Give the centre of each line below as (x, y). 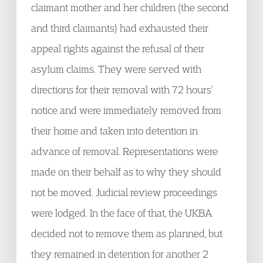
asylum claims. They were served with (116, 69)
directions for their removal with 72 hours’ (122, 90)
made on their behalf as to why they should (126, 172)
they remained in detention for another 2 (120, 254)
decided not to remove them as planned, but (127, 233)
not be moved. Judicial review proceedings (124, 192)
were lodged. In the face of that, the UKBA (122, 213)
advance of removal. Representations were (124, 151)
